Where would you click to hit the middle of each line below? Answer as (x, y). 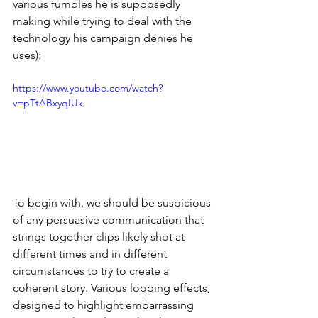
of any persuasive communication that (110, 219)
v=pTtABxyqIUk (48, 103)
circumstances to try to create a (92, 270)
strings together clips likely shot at (100, 236)
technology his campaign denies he (104, 38)
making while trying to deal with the (104, 21)
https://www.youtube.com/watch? (88, 88)
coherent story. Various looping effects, (113, 287)
